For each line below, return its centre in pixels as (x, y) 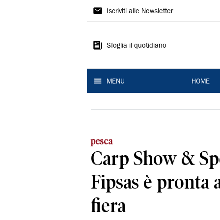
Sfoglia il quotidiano (137, 46)
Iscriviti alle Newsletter (140, 12)
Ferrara (110, 47)
